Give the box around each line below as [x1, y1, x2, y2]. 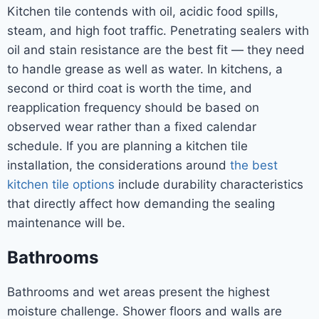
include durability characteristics [115, 177, 303, 192]
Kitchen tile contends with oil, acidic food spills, [7, 4, 278, 19]
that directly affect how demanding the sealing [7, 196, 275, 211]
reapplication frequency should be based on [7, 100, 259, 115]
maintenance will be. [7, 215, 125, 230]
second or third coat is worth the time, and [7, 80, 252, 95]
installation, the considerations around [7, 157, 230, 172]
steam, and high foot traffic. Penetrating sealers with [7, 23, 309, 38]
